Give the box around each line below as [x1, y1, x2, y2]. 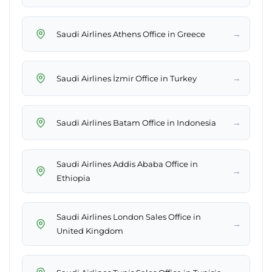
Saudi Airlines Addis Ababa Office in [56, 159, 198, 169]
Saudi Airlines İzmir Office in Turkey [56, 73, 197, 83]
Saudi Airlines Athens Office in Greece [56, 29, 205, 39]
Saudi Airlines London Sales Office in [56, 212, 201, 222]
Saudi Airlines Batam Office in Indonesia [56, 117, 216, 127]
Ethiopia [56, 173, 90, 183]
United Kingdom [56, 226, 123, 236]
